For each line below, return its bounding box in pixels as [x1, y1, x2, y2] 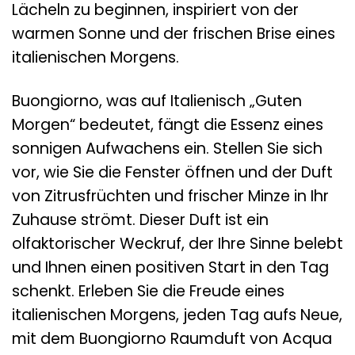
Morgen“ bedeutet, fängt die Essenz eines [12, 114, 323, 136]
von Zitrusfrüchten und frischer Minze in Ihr [12, 185, 329, 208]
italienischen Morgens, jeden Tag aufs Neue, [12, 304, 342, 326]
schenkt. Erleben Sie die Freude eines [12, 281, 284, 303]
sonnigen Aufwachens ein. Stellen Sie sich [12, 138, 323, 160]
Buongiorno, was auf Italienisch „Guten [12, 90, 302, 113]
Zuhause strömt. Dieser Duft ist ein [12, 209, 269, 231]
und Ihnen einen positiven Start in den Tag [12, 257, 329, 279]
